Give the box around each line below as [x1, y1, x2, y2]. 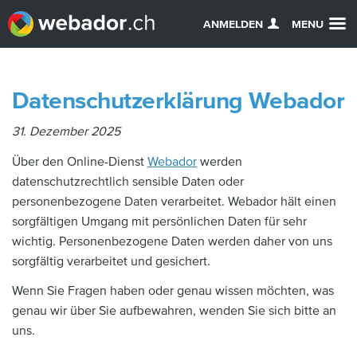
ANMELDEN [202, 18, 263, 31]
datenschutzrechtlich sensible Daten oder [12, 173, 244, 190]
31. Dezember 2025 [12, 124, 120, 139]
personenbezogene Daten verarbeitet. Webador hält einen [12, 193, 336, 210]
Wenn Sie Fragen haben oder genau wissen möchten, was [12, 283, 334, 299]
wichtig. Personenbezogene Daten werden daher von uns [12, 233, 332, 249]
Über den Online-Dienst [12, 153, 147, 170]
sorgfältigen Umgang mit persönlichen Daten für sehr [12, 213, 307, 229]
